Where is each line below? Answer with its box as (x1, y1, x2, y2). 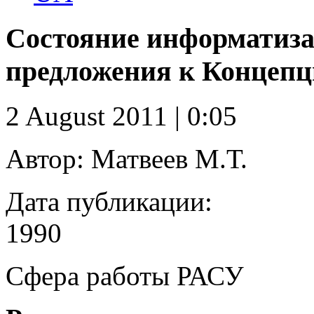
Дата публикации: (6, 186, 219, 217)
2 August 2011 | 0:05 (6, 101, 237, 132)
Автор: (6, 144, 84, 175)
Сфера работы (6, 261, 170, 292)
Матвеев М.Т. (84, 144, 247, 175)
